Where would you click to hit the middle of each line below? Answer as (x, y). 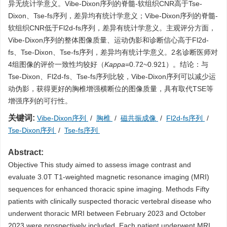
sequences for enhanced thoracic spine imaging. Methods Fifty (109, 189)
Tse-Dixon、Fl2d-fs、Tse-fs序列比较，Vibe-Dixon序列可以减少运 (112, 77)
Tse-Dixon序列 (32, 130)
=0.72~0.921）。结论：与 (167, 64)
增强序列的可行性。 (40, 101)
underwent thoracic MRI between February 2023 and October (107, 213)
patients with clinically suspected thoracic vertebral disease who (110, 201)
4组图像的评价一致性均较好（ (56, 64)
